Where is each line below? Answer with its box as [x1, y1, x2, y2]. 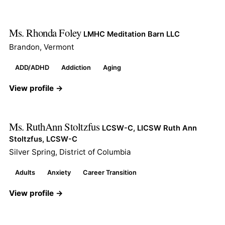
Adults [15, 168, 35, 176]
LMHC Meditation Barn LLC [83, 29, 180, 39]
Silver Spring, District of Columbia [9, 147, 131, 157]
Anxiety [47, 168, 71, 176]
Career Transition [83, 168, 137, 176]
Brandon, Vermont [9, 42, 74, 52]
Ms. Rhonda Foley [9, 25, 83, 40]
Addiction [61, 63, 91, 71]
